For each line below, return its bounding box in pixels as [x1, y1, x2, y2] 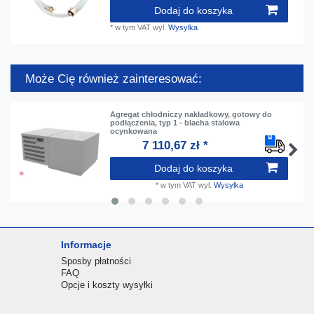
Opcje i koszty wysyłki [60, 279, 153, 290]
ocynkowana [110, 126, 158, 135]
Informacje [60, 238, 111, 250]
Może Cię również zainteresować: [25, 72, 202, 86]
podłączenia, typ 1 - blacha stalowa [110, 118, 240, 127]
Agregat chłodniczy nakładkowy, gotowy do [110, 109, 273, 118]
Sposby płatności [60, 255, 131, 266]
